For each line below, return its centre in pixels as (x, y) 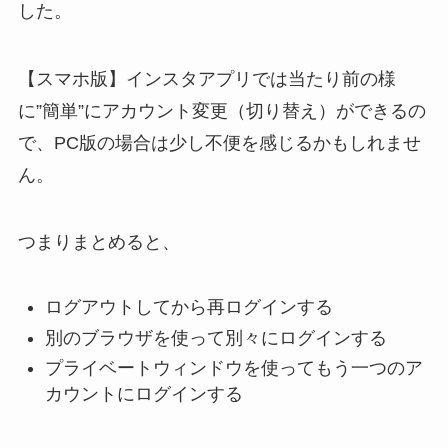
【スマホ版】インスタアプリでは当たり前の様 (206, 78)
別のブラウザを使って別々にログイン (197, 337)
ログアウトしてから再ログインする (188, 307)
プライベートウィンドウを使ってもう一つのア (233, 368)
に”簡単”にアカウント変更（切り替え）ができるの (221, 110)
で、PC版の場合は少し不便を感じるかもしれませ (219, 142)
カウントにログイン (125, 394)
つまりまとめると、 (98, 242)
